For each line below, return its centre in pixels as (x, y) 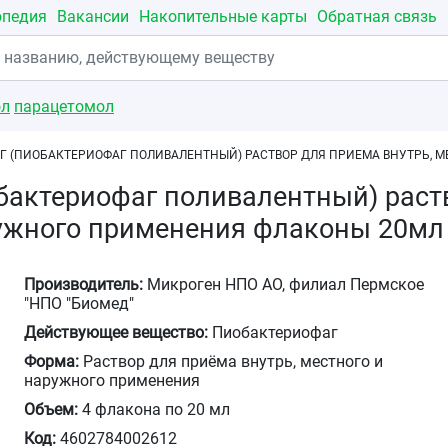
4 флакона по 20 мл (154, 409)
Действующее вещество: (116, 332)
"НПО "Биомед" (79, 303)
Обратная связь (377, 16)
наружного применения (112, 380)
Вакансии (93, 16)
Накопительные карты (223, 16)
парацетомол (64, 106)
